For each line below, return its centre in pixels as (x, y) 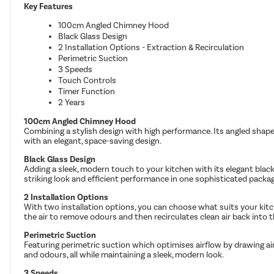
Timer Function (87, 91)
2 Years (72, 102)
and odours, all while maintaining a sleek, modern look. (124, 254)
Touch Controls (87, 80)
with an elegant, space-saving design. (93, 141)
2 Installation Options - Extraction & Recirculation (151, 47)
